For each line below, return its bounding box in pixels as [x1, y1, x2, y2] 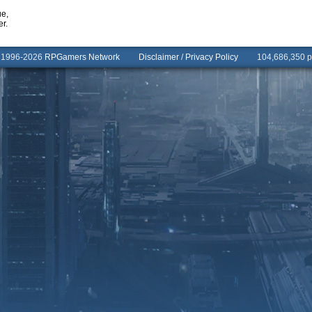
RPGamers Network [45, 52, 120, 62]
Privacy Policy [185, 52, 238, 62]
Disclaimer [139, 52, 179, 62]
